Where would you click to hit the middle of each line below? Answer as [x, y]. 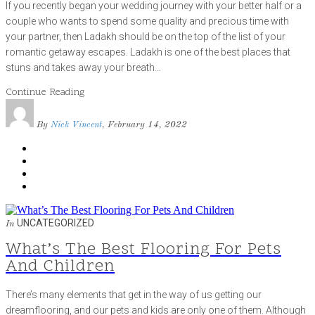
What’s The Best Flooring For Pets [143, 250]
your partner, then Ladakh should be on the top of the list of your [146, 37]
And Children [60, 266]
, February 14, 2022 [144, 125]
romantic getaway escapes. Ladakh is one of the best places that [148, 52]
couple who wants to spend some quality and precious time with [147, 21]
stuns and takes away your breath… [83, 68]
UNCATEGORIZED [56, 223]
